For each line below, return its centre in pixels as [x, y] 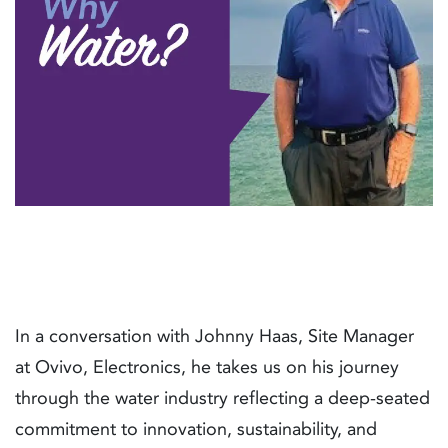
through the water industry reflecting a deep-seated [222, 398]
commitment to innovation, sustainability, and [196, 429]
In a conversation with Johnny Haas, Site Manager [214, 336]
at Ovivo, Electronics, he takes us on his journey [207, 367]
